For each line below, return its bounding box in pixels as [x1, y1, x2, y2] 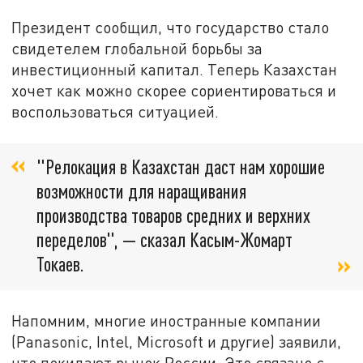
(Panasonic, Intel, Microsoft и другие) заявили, [11, 332, 342, 352]
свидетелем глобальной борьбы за [11, 39, 263, 58]
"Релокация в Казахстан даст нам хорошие [36, 154, 325, 178]
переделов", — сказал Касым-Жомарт [36, 227, 293, 251]
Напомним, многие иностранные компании [11, 311, 322, 331]
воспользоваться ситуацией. [11, 102, 220, 122]
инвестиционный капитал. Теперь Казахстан [11, 60, 338, 79]
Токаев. [36, 251, 84, 275]
